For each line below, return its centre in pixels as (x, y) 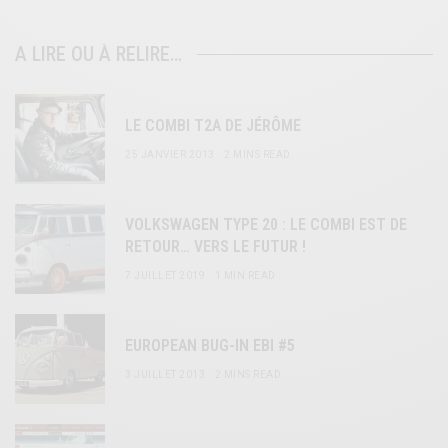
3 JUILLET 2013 (165, 374)
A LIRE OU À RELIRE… (98, 53)
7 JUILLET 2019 (165, 275)
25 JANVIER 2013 (170, 154)
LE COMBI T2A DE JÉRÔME (213, 125)
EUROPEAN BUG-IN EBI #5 (210, 345)
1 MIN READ (245, 275)
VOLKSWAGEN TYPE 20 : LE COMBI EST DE (266, 224)
